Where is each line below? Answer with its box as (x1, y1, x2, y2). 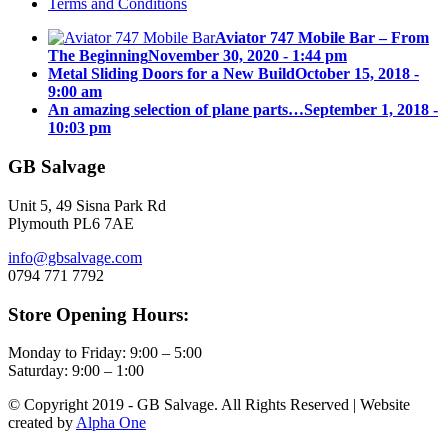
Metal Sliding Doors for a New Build (48, 65, 295, 83)
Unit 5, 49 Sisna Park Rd (8, 196, 166, 214)
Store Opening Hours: (8, 303, 189, 325)
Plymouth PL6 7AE (8, 214, 134, 232)
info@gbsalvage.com (8, 248, 142, 266)
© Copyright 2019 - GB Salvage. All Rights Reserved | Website (8, 396, 410, 414)
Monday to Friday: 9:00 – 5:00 (8, 344, 202, 362)
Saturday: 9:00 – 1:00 (8, 362, 144, 380)
